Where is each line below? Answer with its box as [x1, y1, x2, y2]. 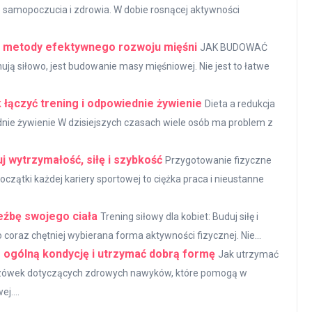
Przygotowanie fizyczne [165, 155, 272, 166]
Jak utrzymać [218, 249, 279, 260]
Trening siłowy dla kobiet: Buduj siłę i [100, 211, 258, 223]
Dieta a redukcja [205, 98, 275, 110]
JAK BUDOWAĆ [200, 42, 267, 54]
